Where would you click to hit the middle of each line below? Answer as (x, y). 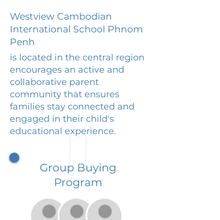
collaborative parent (54, 82)
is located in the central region (77, 57)
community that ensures (65, 94)
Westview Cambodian (61, 16)
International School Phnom (76, 29)
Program (78, 182)
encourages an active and (67, 69)
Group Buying (78, 167)
